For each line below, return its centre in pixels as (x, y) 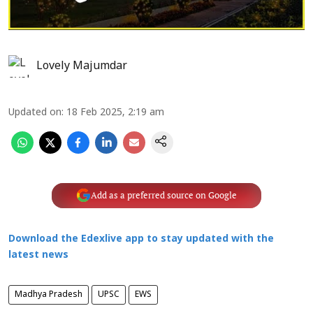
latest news (38, 255)
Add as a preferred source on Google (163, 195)
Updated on (35, 112)
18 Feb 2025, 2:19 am (115, 112)
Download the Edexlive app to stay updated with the (141, 239)
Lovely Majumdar (82, 66)
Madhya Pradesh (49, 294)
